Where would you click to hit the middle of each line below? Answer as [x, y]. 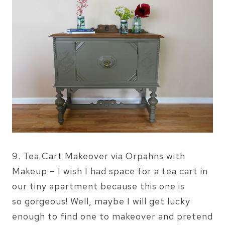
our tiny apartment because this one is [98, 186]
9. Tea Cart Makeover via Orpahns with [99, 156]
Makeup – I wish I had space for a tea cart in [110, 171]
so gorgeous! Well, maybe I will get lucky [101, 201]
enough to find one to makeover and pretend [113, 216]
